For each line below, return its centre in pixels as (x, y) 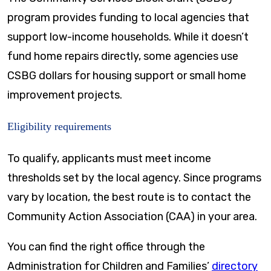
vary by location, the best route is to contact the (129, 197)
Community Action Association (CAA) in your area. (133, 216)
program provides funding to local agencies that (128, 17)
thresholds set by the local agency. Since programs (134, 178)
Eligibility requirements (59, 126)
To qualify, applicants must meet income (109, 158)
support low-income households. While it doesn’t (128, 37)
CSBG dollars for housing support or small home (127, 75)
